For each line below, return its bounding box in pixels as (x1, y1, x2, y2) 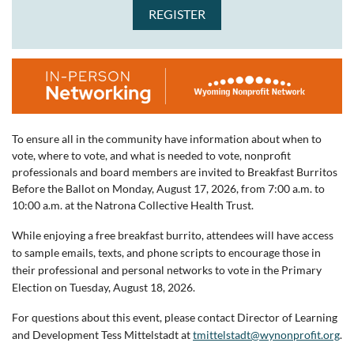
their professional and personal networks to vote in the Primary (12, 262, 322, 277)
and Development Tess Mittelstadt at (12, 327, 193, 341)
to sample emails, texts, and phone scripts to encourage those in (12, 245, 321, 259)
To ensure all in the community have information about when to (12, 131, 322, 145)
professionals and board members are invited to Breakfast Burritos (12, 164, 337, 179)
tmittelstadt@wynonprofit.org (193, 327, 340, 341)
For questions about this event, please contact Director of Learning (12, 310, 337, 324)
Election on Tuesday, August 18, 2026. (12, 280, 195, 294)
